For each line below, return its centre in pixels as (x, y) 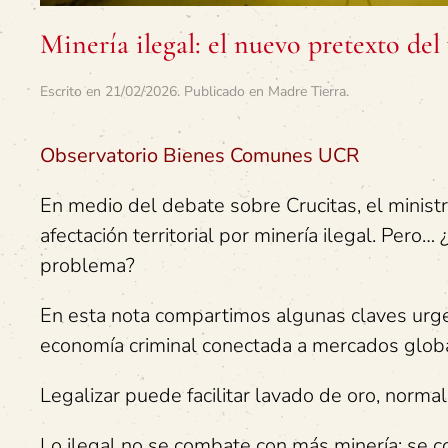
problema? (87, 265)
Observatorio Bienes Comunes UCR (199, 155)
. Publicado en (222, 91)
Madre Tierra (307, 91)
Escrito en (72, 91)
